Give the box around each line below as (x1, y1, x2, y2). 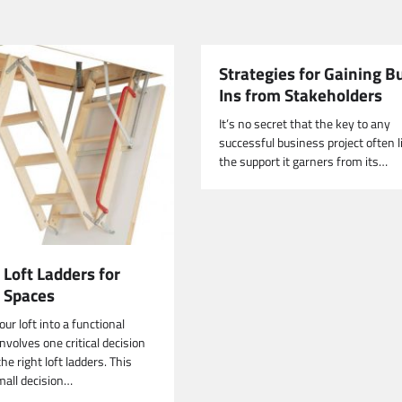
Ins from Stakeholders (219, 81, 382, 108)
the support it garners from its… (219, 151, 388, 171)
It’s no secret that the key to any (219, 113, 390, 134)
